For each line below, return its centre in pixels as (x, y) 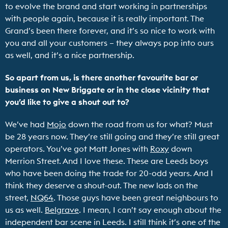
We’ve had (26, 124)
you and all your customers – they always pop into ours (109, 43)
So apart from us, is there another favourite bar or (102, 78)
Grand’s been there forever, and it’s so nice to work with (110, 31)
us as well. (25, 210)
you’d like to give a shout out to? (67, 102)
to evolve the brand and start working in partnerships (106, 6)
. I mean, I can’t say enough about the (150, 210)
